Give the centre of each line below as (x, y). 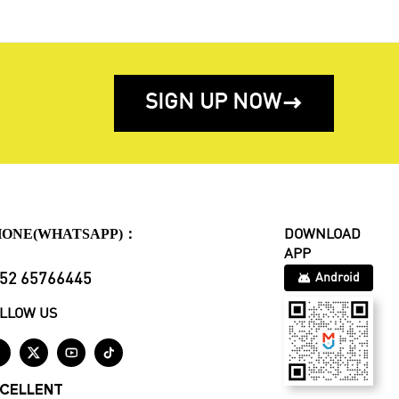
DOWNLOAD (322, 236)
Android (337, 278)
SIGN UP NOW (213, 103)
